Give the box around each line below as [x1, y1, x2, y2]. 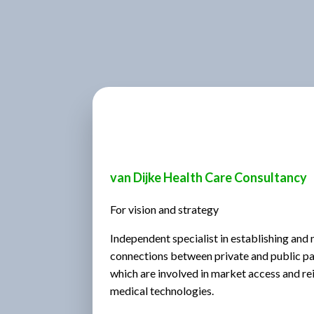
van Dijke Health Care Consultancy [110, 169, 307, 185]
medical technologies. [110, 283, 214, 297]
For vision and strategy [110, 202, 219, 216]
